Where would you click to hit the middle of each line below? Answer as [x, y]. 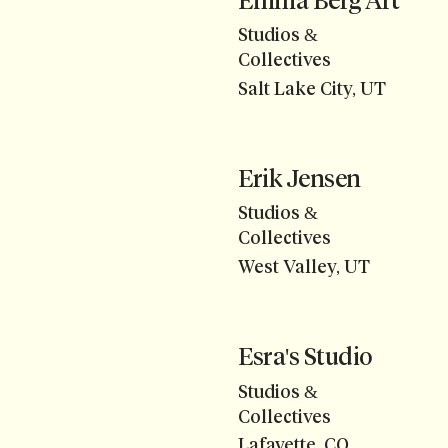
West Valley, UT [304, 266]
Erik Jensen [299, 179]
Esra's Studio [305, 357]
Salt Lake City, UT [312, 88]
